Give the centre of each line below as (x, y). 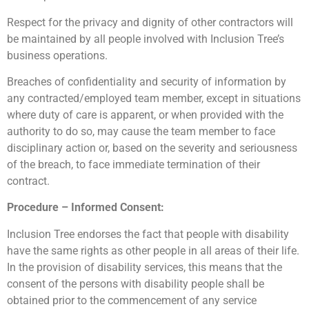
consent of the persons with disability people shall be (136, 283)
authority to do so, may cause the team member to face (141, 132)
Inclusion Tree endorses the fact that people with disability (148, 234)
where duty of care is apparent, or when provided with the (145, 115)
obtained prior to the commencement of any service (132, 300)
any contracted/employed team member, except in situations (154, 99)
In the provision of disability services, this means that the (144, 267)
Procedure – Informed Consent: (90, 208)
